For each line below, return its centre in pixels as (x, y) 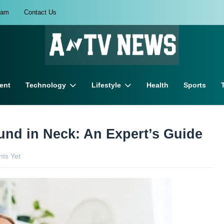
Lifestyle (106, 85)
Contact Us (40, 12)
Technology (45, 85)
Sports (195, 85)
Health (158, 85)
